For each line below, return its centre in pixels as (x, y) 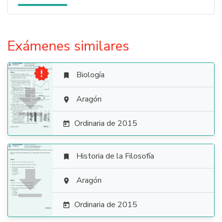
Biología (90, 75)
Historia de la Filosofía (115, 156)
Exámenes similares (68, 46)
